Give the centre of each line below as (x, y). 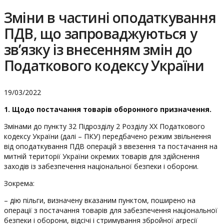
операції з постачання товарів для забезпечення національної (111, 210)
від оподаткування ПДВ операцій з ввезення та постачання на (111, 146)
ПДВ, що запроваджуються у (101, 33)
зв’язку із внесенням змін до (98, 49)
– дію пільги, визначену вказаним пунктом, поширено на (100, 200)
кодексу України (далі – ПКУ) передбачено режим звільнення (107, 136)
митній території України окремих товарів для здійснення (102, 156)
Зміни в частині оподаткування (110, 17)
